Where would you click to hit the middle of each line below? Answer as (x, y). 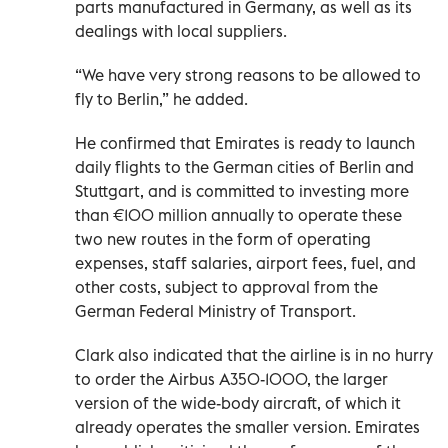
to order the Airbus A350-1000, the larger (231, 378)
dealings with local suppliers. (181, 30)
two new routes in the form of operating (223, 238)
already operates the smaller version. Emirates (247, 426)
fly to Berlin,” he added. (161, 98)
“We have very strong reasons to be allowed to (248, 74)
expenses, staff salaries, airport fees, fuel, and (245, 262)
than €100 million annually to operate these (238, 214)
